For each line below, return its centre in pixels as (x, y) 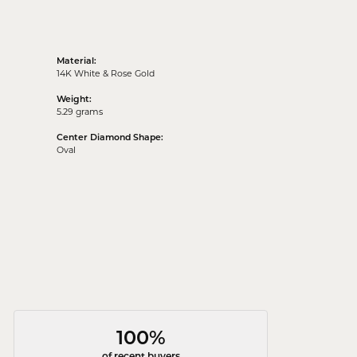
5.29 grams (80, 113)
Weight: (74, 100)
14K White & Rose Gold (106, 75)
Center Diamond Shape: (110, 139)
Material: (76, 62)
